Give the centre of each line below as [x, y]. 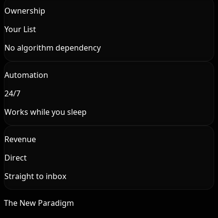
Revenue [20, 139]
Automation [26, 75]
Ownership [25, 10]
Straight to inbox [35, 176]
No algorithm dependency [53, 47]
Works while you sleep [45, 112]
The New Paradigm [39, 203]
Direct [16, 157]
